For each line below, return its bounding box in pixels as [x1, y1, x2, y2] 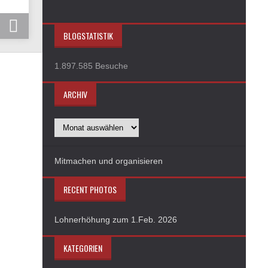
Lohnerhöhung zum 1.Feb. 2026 [54, 215, 177, 224]
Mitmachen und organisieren [54, 156, 163, 166]
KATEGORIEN [63, 242, 102, 254]
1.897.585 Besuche [54, 61, 128, 71]
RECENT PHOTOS [63, 183, 117, 196]
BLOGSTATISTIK [63, 29, 113, 42]
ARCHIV [63, 88, 87, 100]
